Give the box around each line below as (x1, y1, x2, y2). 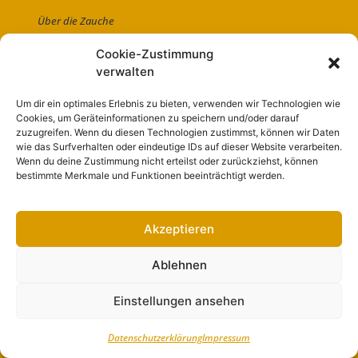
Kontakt (38, 45, 75, 60)
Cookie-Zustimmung (96, 46, 213, 62)
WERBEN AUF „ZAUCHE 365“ (38, 141, 168, 156)
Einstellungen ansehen (113, 292, 245, 308)
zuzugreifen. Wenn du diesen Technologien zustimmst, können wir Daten (16, 126, 340, 138)
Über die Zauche (38, 13, 115, 28)
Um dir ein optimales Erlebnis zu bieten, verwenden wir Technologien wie (16, 97, 340, 109)
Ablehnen (151, 257, 207, 272)
